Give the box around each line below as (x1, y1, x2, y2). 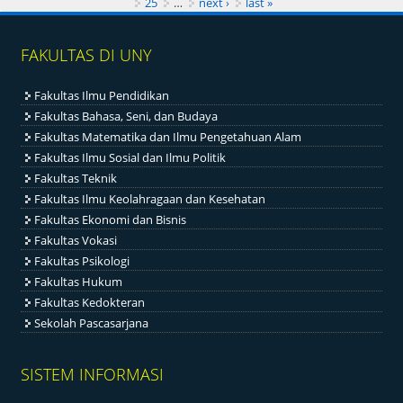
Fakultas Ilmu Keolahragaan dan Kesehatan (34, 191, 266, 208)
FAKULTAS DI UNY (21, 44, 153, 67)
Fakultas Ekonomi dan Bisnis (34, 211, 187, 228)
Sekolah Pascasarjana (34, 315, 149, 332)
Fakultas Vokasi (34, 232, 118, 249)
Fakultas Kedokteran (34, 294, 146, 311)
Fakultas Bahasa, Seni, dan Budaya (34, 108, 219, 125)
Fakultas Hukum (34, 273, 123, 291)
